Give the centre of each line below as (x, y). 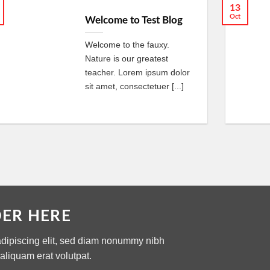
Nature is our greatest (126, 58)
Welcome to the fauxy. (127, 44)
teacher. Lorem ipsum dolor (137, 72)
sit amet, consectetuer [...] (134, 86)
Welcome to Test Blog (133, 20)
